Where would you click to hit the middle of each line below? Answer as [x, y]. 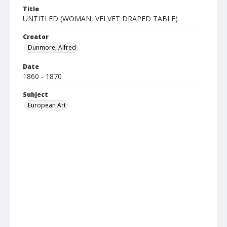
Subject [35, 94]
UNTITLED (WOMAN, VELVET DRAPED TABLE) [100, 18]
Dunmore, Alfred [52, 47]
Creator [36, 37]
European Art [47, 105]
